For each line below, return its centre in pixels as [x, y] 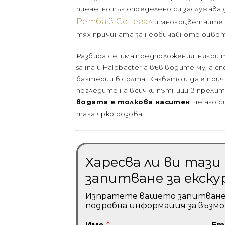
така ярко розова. [110, 114]
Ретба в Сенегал [115, 22]
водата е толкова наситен [133, 102]
